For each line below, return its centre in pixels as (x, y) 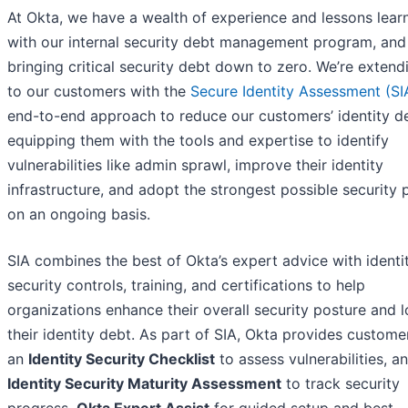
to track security (341, 383)
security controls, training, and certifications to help (186, 285)
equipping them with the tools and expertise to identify (198, 140)
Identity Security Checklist (122, 358)
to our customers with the (99, 91)
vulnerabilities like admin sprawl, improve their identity (195, 164)
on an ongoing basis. (79, 214)
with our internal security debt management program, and (207, 41)
